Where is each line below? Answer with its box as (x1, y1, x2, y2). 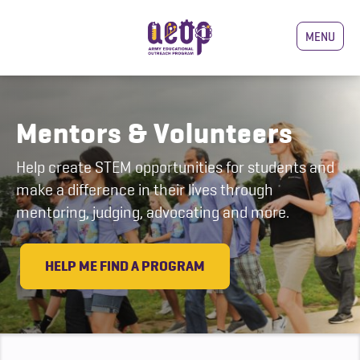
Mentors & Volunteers (16, 117, 293, 149)
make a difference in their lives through (16, 181, 273, 198)
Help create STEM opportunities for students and (16, 158, 334, 176)
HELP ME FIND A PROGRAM (45, 258, 205, 274)
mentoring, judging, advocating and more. (16, 203, 289, 221)
